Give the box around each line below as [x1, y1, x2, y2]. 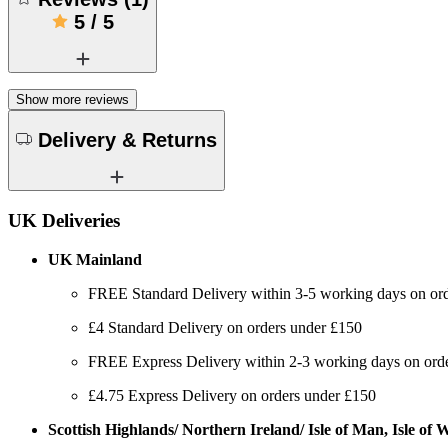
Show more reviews [16, 91, 129, 107]
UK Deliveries [8, 209, 120, 231]
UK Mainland [48, 250, 142, 268]
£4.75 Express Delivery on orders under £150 [88, 386, 376, 404]
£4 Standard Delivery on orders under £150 [88, 318, 362, 336]
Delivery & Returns [38, 129, 217, 152]
